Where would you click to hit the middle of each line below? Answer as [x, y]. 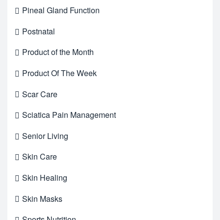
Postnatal [39, 31]
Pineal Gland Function [61, 10]
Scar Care [40, 94]
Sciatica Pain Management [69, 115]
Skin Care [40, 157]
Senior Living [45, 136]
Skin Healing [45, 178]
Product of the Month [58, 52]
